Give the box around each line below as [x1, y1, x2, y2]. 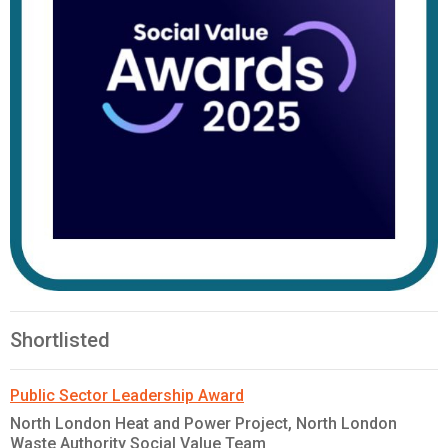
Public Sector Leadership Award [10, 386, 244, 406]
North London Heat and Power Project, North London [10, 414, 397, 434]
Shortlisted [10, 328, 110, 353]
